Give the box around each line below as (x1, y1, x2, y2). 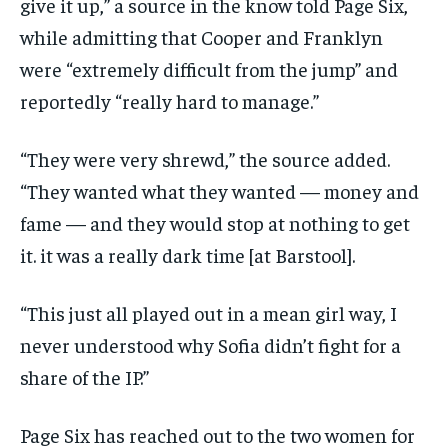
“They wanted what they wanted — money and (20, 178, 419, 204)
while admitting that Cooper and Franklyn (20, 24, 383, 50)
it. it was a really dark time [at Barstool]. (20, 242, 355, 268)
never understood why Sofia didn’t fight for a (20, 332, 401, 358)
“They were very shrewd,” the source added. (20, 146, 390, 172)
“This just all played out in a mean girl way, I (20, 300, 397, 326)
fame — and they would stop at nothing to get (20, 210, 410, 236)
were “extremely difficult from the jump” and (20, 56, 398, 82)
